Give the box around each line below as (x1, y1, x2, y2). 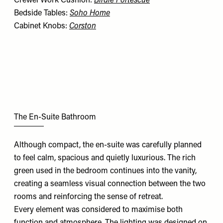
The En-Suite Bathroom (14, 113, 96, 121)
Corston (69, 22, 96, 30)
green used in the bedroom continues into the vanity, (14, 167, 197, 176)
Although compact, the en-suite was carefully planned (14, 141, 202, 150)
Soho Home (70, 9, 110, 17)
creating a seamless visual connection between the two (14, 180, 206, 189)
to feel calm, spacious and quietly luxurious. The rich (14, 154, 196, 163)
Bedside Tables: (14, 9, 70, 17)
